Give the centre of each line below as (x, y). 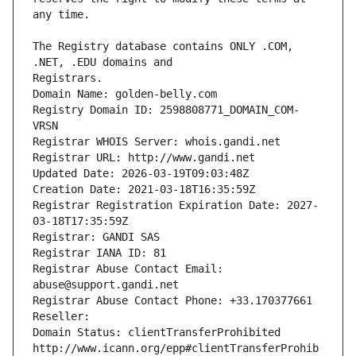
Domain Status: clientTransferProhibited (157, 333)
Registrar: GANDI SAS (96, 237)
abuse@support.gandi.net (106, 285)
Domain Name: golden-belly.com (125, 94)
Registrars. (68, 78)
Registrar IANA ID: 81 (99, 253)
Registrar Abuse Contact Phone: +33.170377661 (172, 301)
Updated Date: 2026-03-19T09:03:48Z (141, 174)
